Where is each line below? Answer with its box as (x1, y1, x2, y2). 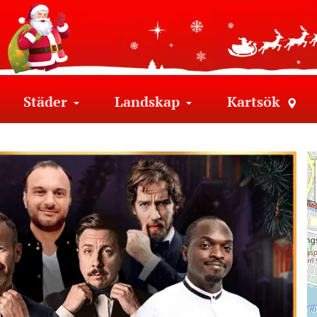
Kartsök (227, 92, 280, 111)
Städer (23, 92, 67, 111)
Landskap (115, 92, 180, 111)
